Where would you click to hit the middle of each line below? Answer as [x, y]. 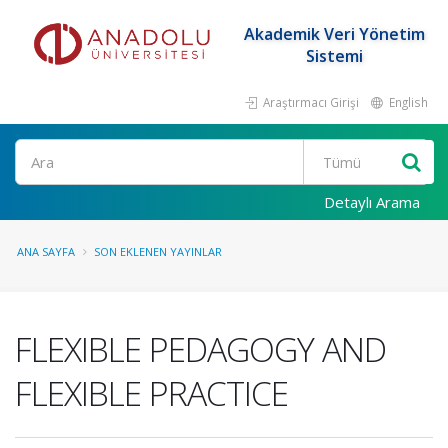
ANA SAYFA [46, 251]
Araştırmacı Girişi [309, 102]
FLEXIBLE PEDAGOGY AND [200, 349]
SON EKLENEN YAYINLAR [158, 251]
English [407, 102]
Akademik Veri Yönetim [334, 34]
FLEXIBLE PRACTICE [151, 393]
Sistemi [334, 56]
